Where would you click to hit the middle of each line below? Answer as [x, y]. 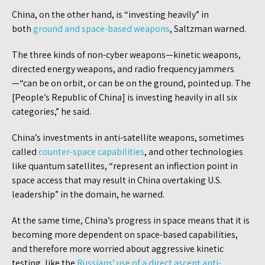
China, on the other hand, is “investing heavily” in [110, 14]
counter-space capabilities [91, 151]
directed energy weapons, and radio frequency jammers [123, 69]
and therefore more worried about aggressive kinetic [118, 248]
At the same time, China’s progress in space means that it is [131, 220]
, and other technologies [194, 151]
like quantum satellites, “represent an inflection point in [125, 166]
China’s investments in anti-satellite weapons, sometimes [128, 137]
